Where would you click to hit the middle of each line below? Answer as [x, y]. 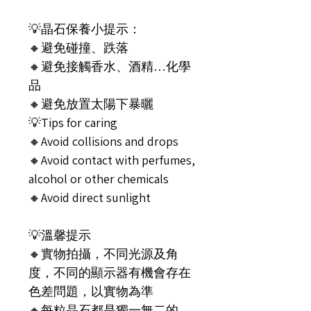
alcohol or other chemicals [99, 179]
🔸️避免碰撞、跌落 [78, 48]
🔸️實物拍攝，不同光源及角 [103, 254]
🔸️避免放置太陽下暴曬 [91, 104]
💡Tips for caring [73, 123]
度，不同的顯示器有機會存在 [110, 272]
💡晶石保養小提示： [85, 29]
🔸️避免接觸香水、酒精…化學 [110, 66]
